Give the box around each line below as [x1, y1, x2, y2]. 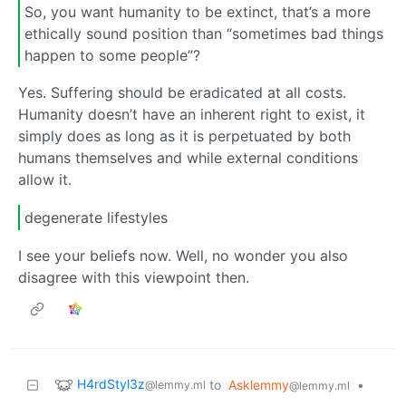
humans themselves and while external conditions [18, 149, 358, 168]
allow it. [18, 170, 72, 189]
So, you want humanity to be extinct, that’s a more [24, 2, 371, 21]
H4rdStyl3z [77, 375, 145, 391]
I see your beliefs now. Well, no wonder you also [18, 246, 348, 265]
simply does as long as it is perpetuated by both [18, 127, 351, 146]
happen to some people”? [24, 45, 200, 64]
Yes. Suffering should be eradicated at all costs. [18, 83, 346, 102]
